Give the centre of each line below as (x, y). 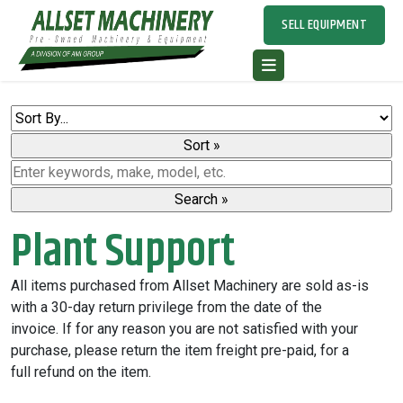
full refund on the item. (81, 372)
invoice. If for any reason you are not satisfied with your (184, 329)
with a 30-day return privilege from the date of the (166, 307)
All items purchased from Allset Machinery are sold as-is (190, 286)
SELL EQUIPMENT (325, 24)
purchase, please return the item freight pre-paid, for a (180, 350)
